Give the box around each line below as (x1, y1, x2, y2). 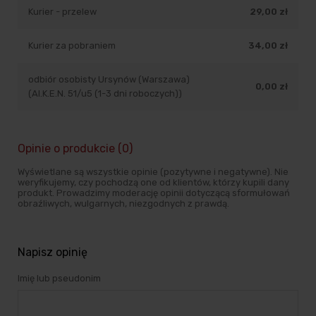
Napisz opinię (18, 245, 87, 259)
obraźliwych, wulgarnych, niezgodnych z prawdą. (18, 197, 229, 209)
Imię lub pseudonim (18, 272, 101, 284)
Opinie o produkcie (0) (18, 141, 133, 155)
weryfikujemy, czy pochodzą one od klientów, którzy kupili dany (18, 176, 289, 188)
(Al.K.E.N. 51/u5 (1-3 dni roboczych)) (28, 87, 182, 99)
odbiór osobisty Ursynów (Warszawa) (28, 73, 190, 85)
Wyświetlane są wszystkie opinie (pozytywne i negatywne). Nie (18, 166, 288, 177)
